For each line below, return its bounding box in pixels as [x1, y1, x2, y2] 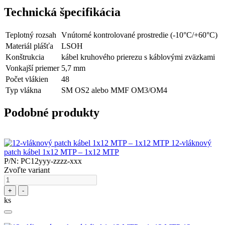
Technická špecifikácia [4, 5, 121, 19]
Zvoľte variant [4, 166, 50, 175]
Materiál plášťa [6, 41, 53, 50]
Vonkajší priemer [6, 63, 59, 72]
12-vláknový [171, 139, 211, 148]
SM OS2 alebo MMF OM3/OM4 [61, 85, 167, 94]
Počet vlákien [6, 74, 48, 83]
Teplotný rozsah [6, 30, 56, 39]
